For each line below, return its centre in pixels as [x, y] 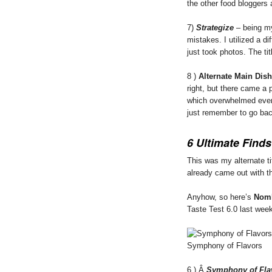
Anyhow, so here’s [220, 197]
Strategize [215, 27]
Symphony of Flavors [225, 245]
